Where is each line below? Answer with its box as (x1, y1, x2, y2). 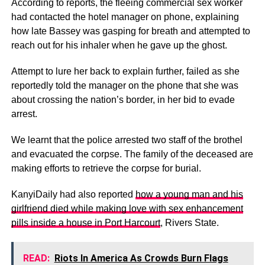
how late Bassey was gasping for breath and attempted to (11, 26, 250, 37)
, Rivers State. (160, 218, 219, 228)
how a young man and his (135, 189, 243, 200)
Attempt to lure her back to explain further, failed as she (11, 66, 240, 77)
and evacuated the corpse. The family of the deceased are (11, 149, 253, 160)
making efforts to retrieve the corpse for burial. (11, 163, 201, 174)
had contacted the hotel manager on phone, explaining (11, 12, 239, 22)
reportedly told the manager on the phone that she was (11, 80, 238, 91)
